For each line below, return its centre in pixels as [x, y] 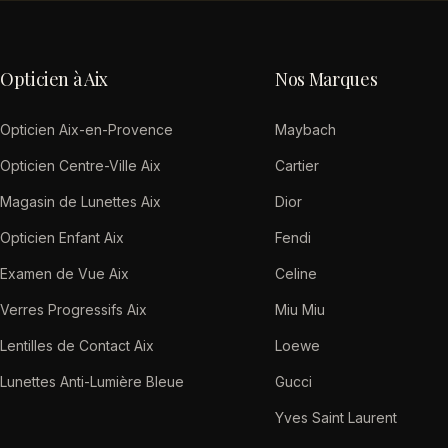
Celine [296, 273]
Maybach [306, 129]
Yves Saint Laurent [336, 417]
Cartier [297, 165]
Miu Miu [300, 309]
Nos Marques [326, 79]
